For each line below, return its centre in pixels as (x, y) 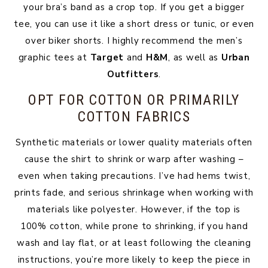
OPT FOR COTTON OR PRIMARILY (134, 100)
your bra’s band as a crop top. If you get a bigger (134, 7)
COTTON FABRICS (134, 117)
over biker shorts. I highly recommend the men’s (134, 41)
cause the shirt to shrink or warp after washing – (134, 159)
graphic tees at (54, 57)
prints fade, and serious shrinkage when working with (134, 193)
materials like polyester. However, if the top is (134, 209)
